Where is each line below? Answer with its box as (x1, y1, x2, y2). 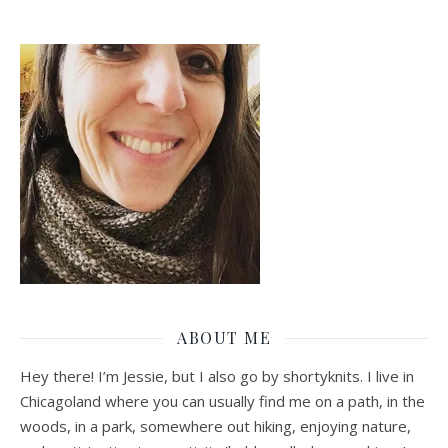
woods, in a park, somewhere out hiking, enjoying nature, (20, 416, 411, 437)
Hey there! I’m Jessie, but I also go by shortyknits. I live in (20, 366, 414, 387)
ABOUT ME (177, 327, 271, 349)
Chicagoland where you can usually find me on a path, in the (20, 391, 425, 412)
